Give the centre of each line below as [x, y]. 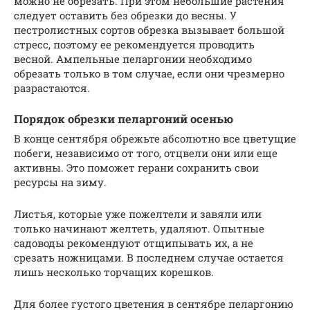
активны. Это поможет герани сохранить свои [136, 167]
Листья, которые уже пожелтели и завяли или [138, 213]
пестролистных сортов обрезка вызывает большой [149, 30]
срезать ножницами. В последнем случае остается [149, 257]
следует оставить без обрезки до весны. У [125, 16]
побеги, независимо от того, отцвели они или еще [146, 153]
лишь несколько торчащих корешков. [114, 272]
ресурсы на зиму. [60, 182]
